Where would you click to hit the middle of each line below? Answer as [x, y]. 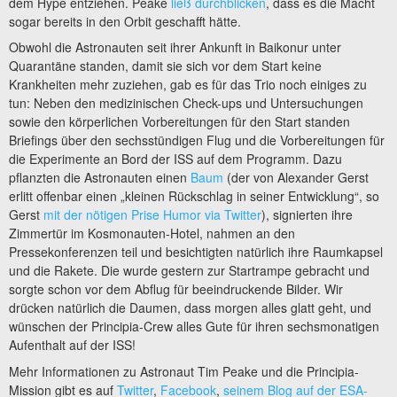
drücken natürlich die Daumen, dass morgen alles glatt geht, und [190, 308]
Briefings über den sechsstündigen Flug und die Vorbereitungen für [197, 140]
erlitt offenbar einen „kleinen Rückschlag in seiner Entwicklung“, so [194, 196]
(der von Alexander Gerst [296, 178]
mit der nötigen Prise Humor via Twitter [152, 215]
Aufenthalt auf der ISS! [72, 345]
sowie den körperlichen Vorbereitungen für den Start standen [179, 122]
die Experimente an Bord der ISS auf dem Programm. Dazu [175, 159]
